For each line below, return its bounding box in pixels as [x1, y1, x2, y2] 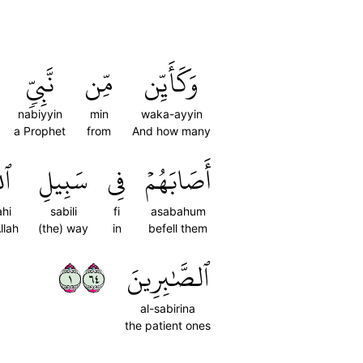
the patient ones [125, 318, 211, 332]
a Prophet [14, 124, 66, 138]
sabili [49, 204, 77, 218]
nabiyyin [17, 107, 62, 121]
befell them [148, 221, 207, 235]
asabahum [150, 204, 206, 218]
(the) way [38, 221, 88, 235]
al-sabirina [140, 301, 195, 315]
